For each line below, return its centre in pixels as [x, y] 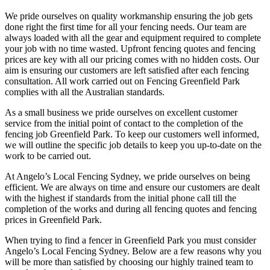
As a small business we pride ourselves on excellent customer [121, 112]
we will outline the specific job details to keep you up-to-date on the [133, 145]
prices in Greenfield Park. [53, 219]
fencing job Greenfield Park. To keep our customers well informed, [132, 134]
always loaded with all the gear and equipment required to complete [133, 37]
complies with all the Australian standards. [85, 92]
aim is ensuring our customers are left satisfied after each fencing [127, 70]
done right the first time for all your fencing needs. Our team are [126, 27]
